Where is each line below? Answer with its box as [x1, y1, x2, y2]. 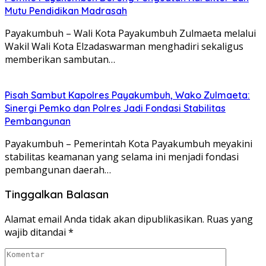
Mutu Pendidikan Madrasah [5, 4, 127, 17]
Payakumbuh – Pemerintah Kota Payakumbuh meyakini [5, 137, 252, 150]
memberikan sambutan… [5, 52, 115, 66]
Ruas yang [207, 213, 253, 226]
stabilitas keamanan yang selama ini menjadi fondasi [5, 150, 239, 163]
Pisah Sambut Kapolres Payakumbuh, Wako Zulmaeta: [5, 88, 250, 101]
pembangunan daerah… [5, 163, 111, 176]
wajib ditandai [5, 226, 68, 239]
